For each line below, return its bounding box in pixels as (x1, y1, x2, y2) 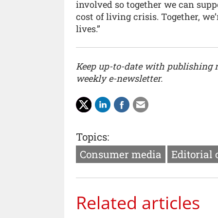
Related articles (76, 190, 200, 215)
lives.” (76, 22, 100, 35)
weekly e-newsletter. (76, 72, 163, 84)
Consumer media (80, 147, 162, 162)
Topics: (76, 130, 109, 144)
